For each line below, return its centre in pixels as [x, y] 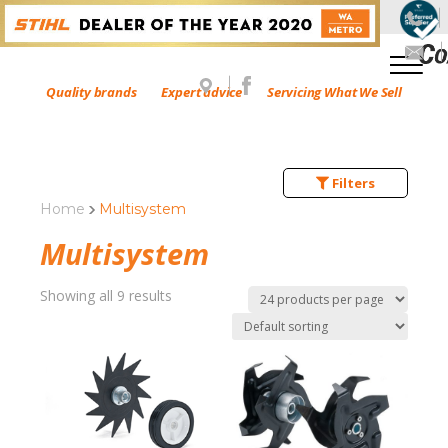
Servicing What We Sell [334, 91]
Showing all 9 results [106, 295]
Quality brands [91, 91]
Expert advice [202, 91]
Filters [352, 183]
